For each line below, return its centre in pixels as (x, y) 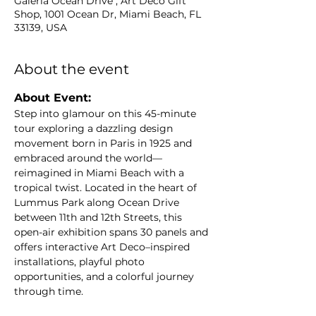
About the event (72, 69)
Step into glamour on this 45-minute (107, 114)
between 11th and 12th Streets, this (99, 217)
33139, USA (41, 28)
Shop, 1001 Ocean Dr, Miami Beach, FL (108, 14)
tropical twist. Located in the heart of (107, 188)
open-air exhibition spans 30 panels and (113, 232)
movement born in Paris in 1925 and (104, 143)
